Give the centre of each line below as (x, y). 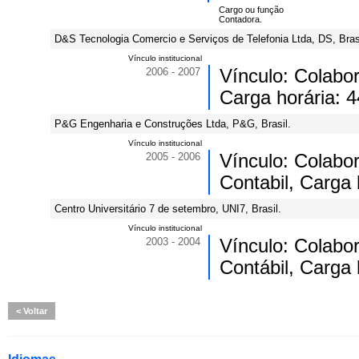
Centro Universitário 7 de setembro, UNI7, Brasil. (168, 209)
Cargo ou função (251, 10)
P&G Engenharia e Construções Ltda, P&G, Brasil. (173, 124)
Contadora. (240, 19)
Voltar (34, 311)
